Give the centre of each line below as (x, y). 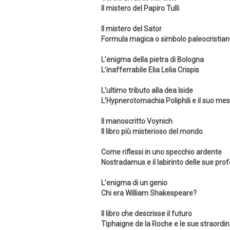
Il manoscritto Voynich (137, 121)
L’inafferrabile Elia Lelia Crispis (150, 70)
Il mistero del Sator (131, 29)
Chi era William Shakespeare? (149, 193)
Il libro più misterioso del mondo (152, 131)
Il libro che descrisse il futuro (147, 214)
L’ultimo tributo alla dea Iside (147, 90)
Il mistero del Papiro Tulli (140, 8)
